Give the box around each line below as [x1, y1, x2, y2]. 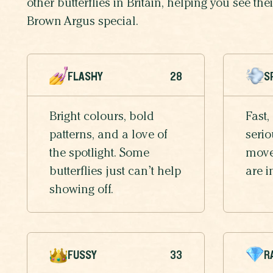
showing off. [49, 185, 113, 197]
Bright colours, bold [49, 112, 154, 124]
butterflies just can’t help [49, 166, 181, 179]
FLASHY [68, 69, 103, 83]
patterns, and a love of [49, 130, 168, 143]
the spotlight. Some [49, 148, 149, 161]
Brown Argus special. [27, 16, 138, 29]
